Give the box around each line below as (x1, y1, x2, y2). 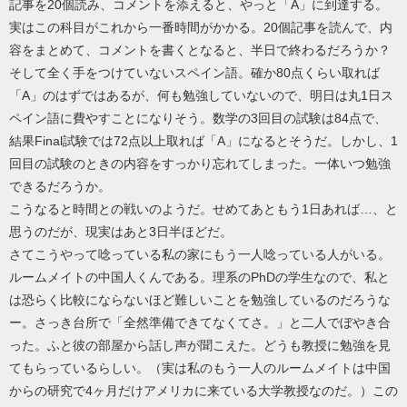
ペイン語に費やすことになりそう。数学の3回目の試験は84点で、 (9, 111, 387, 125)
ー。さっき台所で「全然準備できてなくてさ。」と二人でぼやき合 (9, 315, 391, 330)
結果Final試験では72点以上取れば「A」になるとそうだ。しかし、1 (9, 134, 398, 148)
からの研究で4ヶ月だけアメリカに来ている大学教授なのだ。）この (9, 383, 398, 398)
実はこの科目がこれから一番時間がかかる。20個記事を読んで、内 (9, 20, 392, 35)
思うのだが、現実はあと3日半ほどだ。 (9, 224, 233, 239)
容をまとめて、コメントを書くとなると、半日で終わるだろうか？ (9, 43, 391, 57)
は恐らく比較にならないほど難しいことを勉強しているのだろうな (9, 293, 391, 307)
